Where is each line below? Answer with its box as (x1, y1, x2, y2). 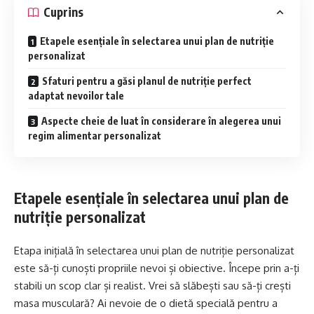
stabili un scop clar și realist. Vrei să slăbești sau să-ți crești (14, 279, 291, 293)
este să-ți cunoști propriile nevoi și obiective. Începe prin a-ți (14, 261, 299, 275)
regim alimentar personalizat (28, 129, 161, 142)
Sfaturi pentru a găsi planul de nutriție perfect (42, 74, 252, 87)
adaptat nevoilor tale (28, 89, 124, 102)
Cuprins (43, 4, 83, 20)
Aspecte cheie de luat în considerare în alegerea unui (41, 114, 281, 127)
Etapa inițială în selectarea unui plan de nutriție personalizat (14, 244, 294, 258)
